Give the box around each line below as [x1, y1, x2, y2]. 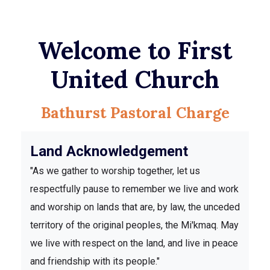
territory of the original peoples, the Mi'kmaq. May [30, 219, 239, 231]
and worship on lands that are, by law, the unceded [30, 201, 240, 213]
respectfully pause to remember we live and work [30, 183, 239, 195]
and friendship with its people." [30, 256, 160, 268]
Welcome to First [38, 35, 232, 66]
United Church [51, 64, 219, 95]
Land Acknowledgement [30, 143, 188, 160]
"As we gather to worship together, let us [30, 165, 200, 177]
